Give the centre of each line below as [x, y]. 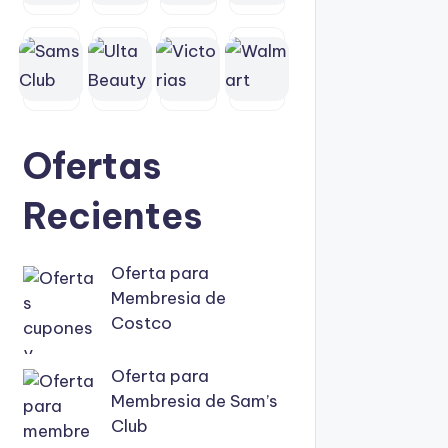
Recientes [112, 216]
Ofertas [92, 166]
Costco [141, 323]
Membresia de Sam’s [194, 400]
